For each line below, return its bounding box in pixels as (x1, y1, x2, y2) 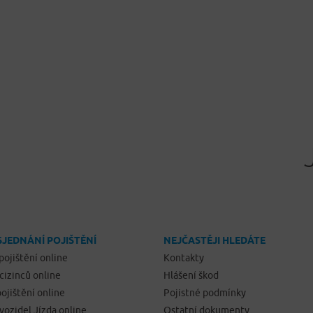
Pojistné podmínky (163, 287, 246, 299)
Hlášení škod (163, 270, 219, 282)
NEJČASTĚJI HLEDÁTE (163, 235, 265, 247)
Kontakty (163, 252, 204, 264)
